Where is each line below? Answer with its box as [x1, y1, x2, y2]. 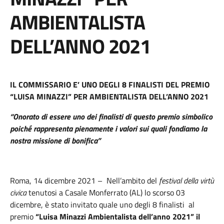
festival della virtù [159, 174, 214, 186]
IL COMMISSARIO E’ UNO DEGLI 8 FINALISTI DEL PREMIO [10, 78, 209, 90]
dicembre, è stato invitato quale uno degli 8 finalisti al [10, 198, 194, 210]
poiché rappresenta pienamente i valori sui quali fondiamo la [10, 122, 207, 134]
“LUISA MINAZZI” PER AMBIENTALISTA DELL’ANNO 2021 [10, 90, 208, 102]
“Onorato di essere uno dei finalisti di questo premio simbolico [10, 110, 212, 122]
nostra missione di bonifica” [10, 134, 100, 146]
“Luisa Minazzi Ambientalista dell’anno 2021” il [35, 210, 200, 222]
